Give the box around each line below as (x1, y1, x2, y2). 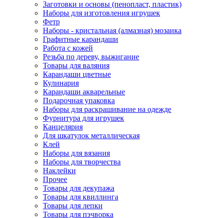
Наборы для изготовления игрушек (43, 8, 160, 17)
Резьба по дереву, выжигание (43, 52, 139, 61)
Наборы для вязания (43, 148, 110, 157)
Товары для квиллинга (43, 192, 118, 201)
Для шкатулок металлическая (43, 131, 140, 140)
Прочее (43, 175, 67, 183)
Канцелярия (43, 122, 83, 131)
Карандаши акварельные (43, 87, 125, 96)
